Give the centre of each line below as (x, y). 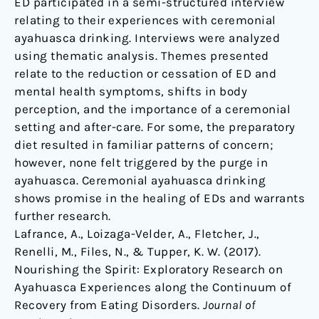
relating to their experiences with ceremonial (145, 20)
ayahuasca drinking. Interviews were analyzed (147, 37)
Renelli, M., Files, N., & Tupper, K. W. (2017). (138, 251)
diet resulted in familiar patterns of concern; (143, 144)
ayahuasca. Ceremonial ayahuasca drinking (140, 180)
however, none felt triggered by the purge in (141, 162)
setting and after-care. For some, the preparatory (155, 126)
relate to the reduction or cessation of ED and (145, 73)
